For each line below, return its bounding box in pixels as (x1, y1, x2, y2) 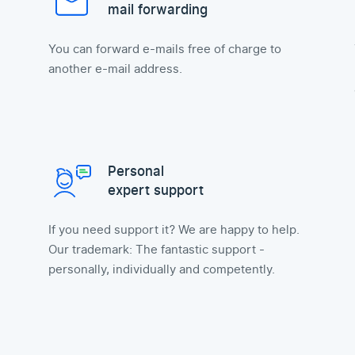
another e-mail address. (48, 60, 182, 78)
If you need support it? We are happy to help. (48, 221, 300, 239)
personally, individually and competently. (48, 261, 275, 278)
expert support (107, 181, 204, 200)
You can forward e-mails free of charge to (48, 40, 281, 58)
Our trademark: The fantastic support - (48, 241, 265, 258)
